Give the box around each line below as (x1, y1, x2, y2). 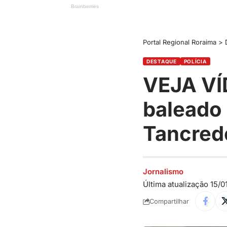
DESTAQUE (146, 58, 177, 65)
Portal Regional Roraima (143, 38, 216, 47)
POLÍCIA (183, 58, 207, 65)
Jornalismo (143, 167, 183, 177)
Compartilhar (149, 197, 189, 205)
